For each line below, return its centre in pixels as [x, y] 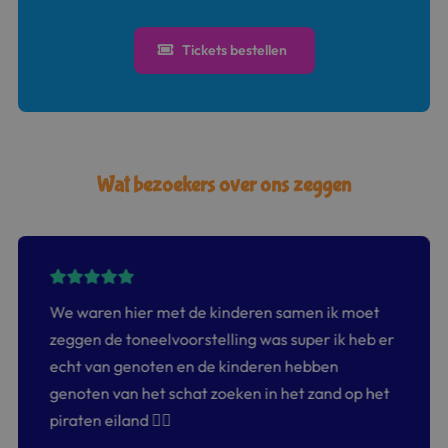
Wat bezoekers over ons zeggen [223, 185]
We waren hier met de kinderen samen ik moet [214, 311]
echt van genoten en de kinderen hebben [194, 365]
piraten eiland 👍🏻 [110, 419]
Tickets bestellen [234, 49]
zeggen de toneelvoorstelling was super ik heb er [222, 338]
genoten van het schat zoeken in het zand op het [219, 392]
